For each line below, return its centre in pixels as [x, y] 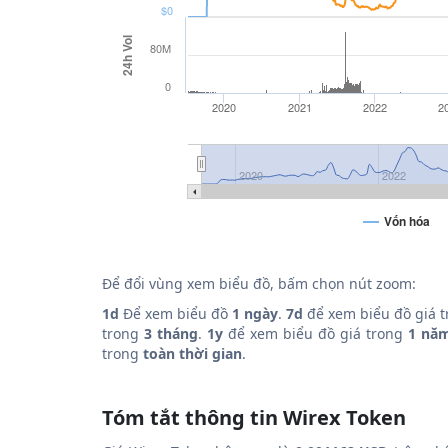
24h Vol [127, 55]
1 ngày [255, 313]
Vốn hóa [407, 221]
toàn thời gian [192, 353]
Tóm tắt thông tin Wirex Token [254, 417]
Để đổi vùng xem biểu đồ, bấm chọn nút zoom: [259, 283]
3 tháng [171, 333]
